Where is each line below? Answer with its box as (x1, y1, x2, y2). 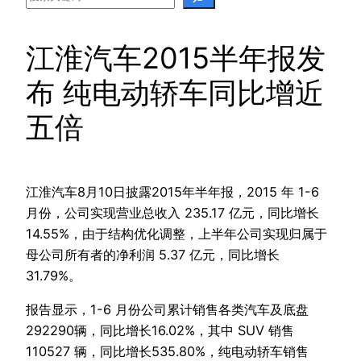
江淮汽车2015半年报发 (26, 39, 326, 76)
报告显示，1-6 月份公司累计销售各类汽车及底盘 (26, 301, 309, 318)
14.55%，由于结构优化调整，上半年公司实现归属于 (26, 225, 327, 242)
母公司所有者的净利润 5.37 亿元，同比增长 (26, 246, 280, 263)
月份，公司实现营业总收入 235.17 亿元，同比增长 (26, 204, 319, 221)
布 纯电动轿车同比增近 (26, 74, 324, 110)
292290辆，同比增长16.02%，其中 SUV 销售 (26, 322, 294, 339)
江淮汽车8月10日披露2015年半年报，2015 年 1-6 (26, 183, 319, 200)
